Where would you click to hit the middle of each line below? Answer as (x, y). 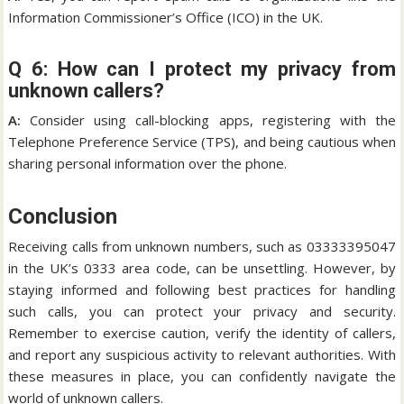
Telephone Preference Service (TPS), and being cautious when (202, 141)
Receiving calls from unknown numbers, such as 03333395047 (202, 246)
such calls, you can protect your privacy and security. (202, 311)
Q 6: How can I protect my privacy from (202, 69)
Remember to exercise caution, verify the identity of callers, (202, 332)
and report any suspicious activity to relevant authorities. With (202, 354)
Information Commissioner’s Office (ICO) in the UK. (166, 17)
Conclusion (63, 216)
